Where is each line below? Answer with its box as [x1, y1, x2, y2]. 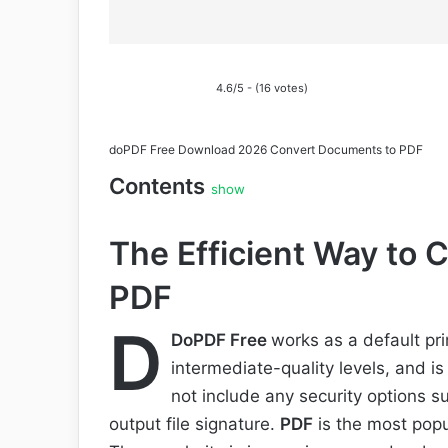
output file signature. [109, 414, 280, 435]
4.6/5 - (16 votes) [216, 81, 308, 95]
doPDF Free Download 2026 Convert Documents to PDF [109, 142, 423, 157]
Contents [109, 173, 205, 199]
